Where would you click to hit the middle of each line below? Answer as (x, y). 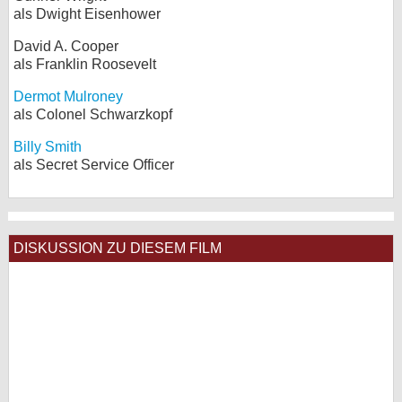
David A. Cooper (66, 46)
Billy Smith (48, 147)
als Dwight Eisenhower (87, 14)
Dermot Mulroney (68, 96)
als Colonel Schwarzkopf (93, 114)
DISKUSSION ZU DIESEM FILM (118, 248)
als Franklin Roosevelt (85, 64)
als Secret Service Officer (94, 165)
